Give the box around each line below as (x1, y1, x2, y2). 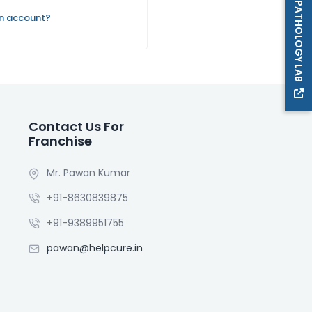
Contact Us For (29, 118, 125, 135)
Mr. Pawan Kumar (47, 166, 131, 180)
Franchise (29, 132, 93, 150)
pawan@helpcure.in (47, 241, 143, 255)
